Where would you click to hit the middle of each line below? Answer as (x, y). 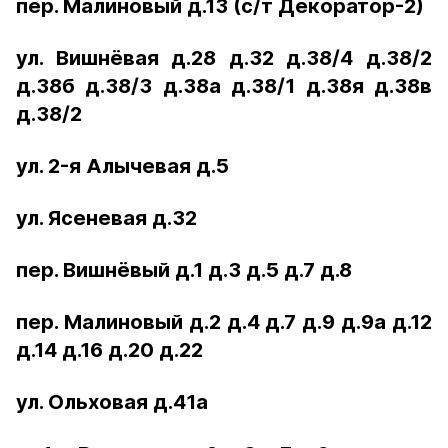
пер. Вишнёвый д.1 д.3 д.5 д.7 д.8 (184, 270)
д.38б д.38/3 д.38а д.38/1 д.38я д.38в (224, 86)
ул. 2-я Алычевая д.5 (122, 166)
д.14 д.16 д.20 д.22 (109, 350)
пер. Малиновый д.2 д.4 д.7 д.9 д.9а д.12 (224, 322)
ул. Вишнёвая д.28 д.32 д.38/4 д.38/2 (224, 58)
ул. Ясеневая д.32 (106, 218)
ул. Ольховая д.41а (112, 402)
